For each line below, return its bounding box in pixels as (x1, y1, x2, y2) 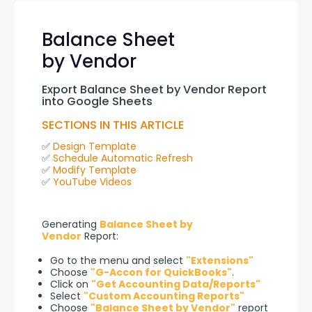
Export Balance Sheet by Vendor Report (42, 81, 267, 98)
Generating (42, 217, 100, 231)
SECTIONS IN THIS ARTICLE (42, 116, 184, 133)
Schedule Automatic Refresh (53, 150, 193, 165)
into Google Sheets (42, 93, 153, 110)
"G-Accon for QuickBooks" (91, 265, 232, 279)
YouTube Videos (53, 174, 132, 189)
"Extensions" (186, 253, 253, 267)
